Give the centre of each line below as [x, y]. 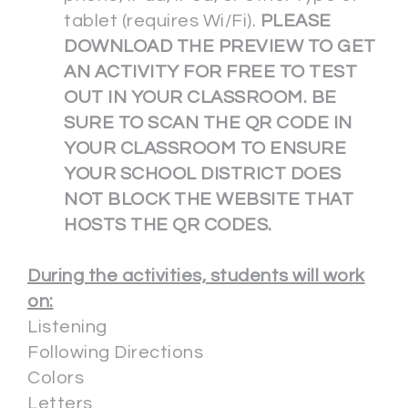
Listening [67, 327]
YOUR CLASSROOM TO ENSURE [205, 149]
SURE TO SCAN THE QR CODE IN [208, 123]
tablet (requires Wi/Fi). [162, 21]
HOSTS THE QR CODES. [168, 225]
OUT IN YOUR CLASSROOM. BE [200, 98]
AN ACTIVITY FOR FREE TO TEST [210, 72]
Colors [56, 378]
